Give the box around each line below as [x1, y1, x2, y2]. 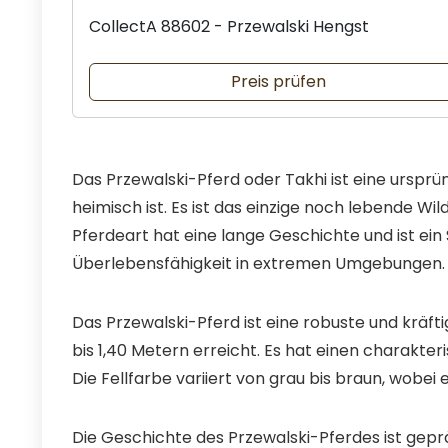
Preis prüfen [230, 69, 326, 93]
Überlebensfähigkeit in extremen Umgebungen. [72, 251, 445, 275]
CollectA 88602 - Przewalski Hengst [89, 14, 369, 38]
